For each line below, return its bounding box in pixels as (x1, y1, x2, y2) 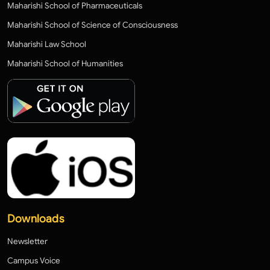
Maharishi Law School (7, 39, 86, 49)
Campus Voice (7, 256, 60, 266)
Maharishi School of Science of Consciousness (7, 20, 178, 30)
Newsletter (7, 236, 48, 247)
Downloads (7, 212, 64, 226)
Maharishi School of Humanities (7, 58, 123, 69)
